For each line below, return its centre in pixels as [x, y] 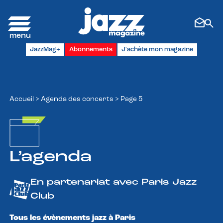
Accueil [22, 99]
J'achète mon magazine [157, 49]
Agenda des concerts [77, 99]
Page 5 [131, 99]
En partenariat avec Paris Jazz [113, 182]
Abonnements [91, 49]
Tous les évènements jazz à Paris [72, 218]
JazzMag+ [45, 49]
